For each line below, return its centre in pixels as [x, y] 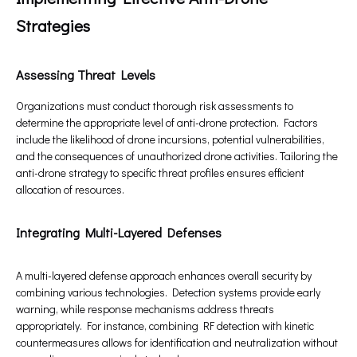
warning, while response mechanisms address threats [145, 309]
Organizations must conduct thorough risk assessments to [155, 106]
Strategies [53, 26]
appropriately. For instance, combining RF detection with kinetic [165, 326]
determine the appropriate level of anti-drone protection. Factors [167, 123]
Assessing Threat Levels [86, 75]
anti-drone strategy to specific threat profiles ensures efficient [160, 173]
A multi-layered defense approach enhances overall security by [164, 276]
